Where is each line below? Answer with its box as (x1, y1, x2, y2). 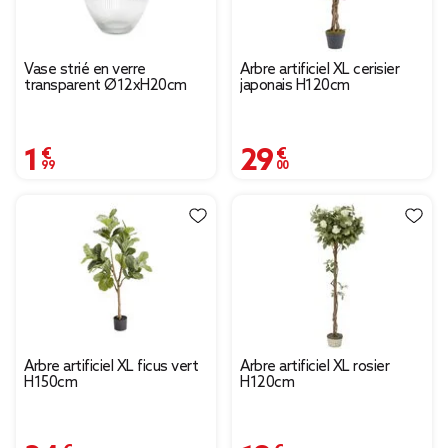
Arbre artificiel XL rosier (240, 358, 389, 377)
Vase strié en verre (24, 61, 146, 80)
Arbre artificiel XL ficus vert (24, 358, 198, 377)
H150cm (24, 374, 77, 393)
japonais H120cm (240, 77, 350, 96)
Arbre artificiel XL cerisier (240, 61, 399, 80)
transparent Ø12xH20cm (24, 77, 187, 96)
